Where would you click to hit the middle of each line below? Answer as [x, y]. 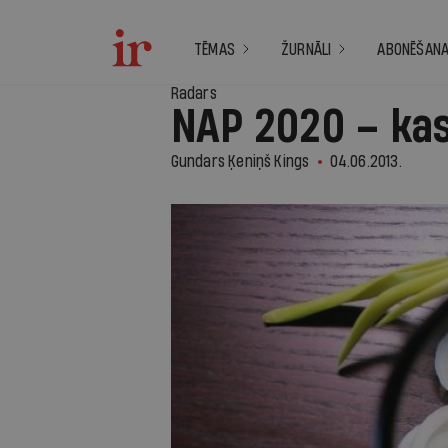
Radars [193, 93]
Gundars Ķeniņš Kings [240, 161]
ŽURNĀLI [306, 49]
